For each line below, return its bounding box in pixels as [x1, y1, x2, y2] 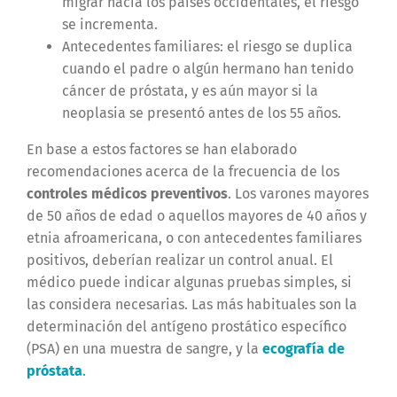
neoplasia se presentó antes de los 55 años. [61, 105, 341, 122]
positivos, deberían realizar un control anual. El [26, 252, 333, 269]
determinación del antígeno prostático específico [26, 318, 346, 336]
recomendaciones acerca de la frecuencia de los [26, 163, 339, 181]
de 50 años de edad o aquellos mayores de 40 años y [26, 207, 367, 225]
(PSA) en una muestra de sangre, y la [26, 340, 262, 358]
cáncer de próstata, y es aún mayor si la [61, 82, 318, 100]
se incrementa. [61, 16, 158, 34]
